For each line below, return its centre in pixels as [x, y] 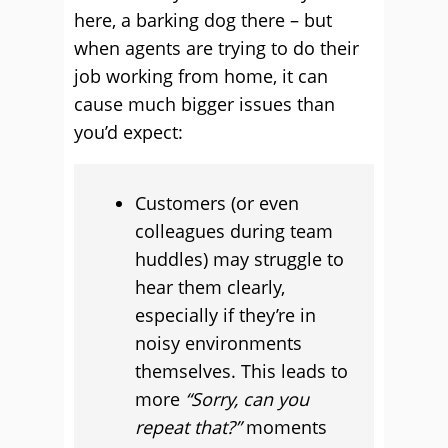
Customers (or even [217, 203]
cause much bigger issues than [204, 104]
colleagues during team [234, 231]
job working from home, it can [201, 76]
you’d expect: [128, 132]
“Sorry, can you [247, 399]
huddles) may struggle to [239, 259]
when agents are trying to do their [216, 48]
